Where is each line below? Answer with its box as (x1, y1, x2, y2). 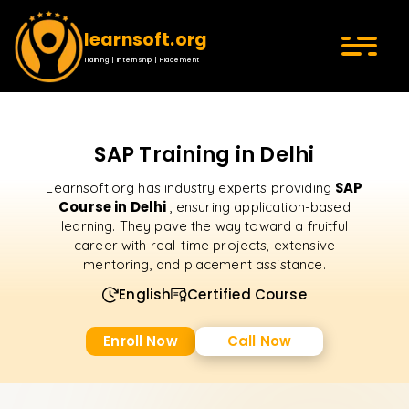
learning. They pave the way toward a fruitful (61, 217, 348, 235)
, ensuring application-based (169, 198, 351, 215)
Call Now (226, 331, 292, 351)
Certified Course (187, 285, 307, 304)
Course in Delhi (58, 197, 170, 216)
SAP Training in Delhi (94, 140, 315, 169)
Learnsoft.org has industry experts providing (46, 179, 336, 196)
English (119, 285, 172, 304)
